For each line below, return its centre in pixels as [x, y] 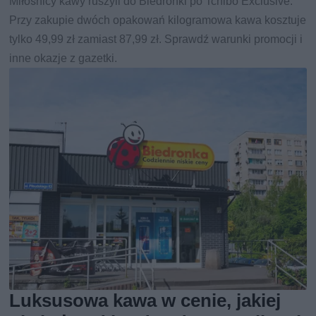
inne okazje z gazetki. [63, 58]
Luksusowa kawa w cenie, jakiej [145, 301]
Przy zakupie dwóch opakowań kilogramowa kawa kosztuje [158, 20]
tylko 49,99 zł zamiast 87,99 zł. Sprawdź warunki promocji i [156, 39]
